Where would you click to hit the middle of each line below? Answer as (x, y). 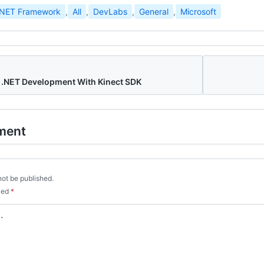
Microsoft (198, 11)
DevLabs (110, 11)
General (154, 11)
